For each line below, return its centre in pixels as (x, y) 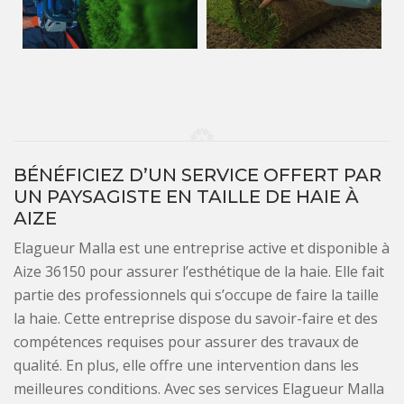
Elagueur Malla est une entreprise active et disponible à (202, 248)
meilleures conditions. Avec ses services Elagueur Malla (199, 389)
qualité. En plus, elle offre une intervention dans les (186, 366)
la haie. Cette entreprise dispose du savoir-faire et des (196, 319)
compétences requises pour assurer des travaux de (186, 342)
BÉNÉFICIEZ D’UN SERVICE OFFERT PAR (197, 175)
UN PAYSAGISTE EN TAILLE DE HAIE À (186, 197)
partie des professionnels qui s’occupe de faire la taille (196, 295)
